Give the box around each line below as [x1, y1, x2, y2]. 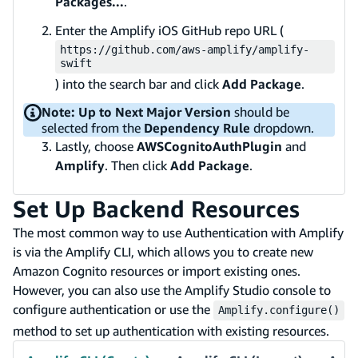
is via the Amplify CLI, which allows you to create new [13, 243, 313, 260]
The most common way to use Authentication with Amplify [13, 224, 344, 241]
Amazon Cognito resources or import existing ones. [13, 262, 300, 279]
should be [231, 103, 290, 120]
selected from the [42, 119, 145, 136]
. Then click [105, 157, 170, 173]
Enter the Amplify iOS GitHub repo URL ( [55, 22, 284, 38]
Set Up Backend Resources [13, 194, 300, 223]
